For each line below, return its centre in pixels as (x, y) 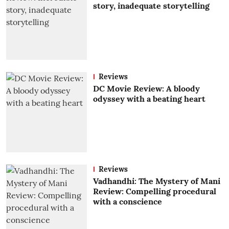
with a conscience (127, 202)
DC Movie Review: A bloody (146, 88)
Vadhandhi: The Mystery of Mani (156, 181)
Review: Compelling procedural (154, 191)
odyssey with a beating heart (149, 98)
